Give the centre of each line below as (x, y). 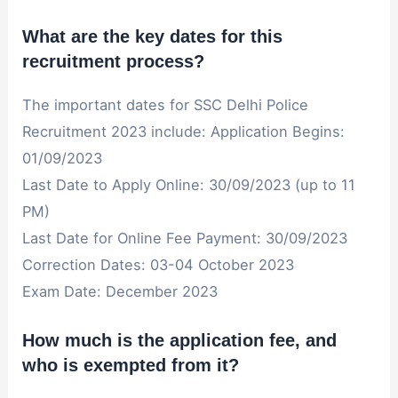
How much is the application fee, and (180, 340)
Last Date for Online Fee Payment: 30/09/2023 (185, 238)
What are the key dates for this (153, 36)
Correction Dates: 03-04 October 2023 (159, 264)
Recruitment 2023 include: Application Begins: (184, 131)
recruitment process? (114, 61)
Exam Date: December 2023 (120, 291)
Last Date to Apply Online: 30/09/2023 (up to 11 (189, 184)
